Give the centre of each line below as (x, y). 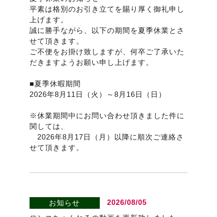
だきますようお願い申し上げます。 (91, 62)
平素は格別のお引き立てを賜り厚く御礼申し (107, 9)
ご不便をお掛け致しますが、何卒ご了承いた (107, 52)
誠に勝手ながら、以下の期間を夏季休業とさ (107, 31)
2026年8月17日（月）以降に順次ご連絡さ (107, 137)
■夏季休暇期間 (55, 84)
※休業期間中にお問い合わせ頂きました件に (107, 116)
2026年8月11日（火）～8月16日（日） (98, 94)
